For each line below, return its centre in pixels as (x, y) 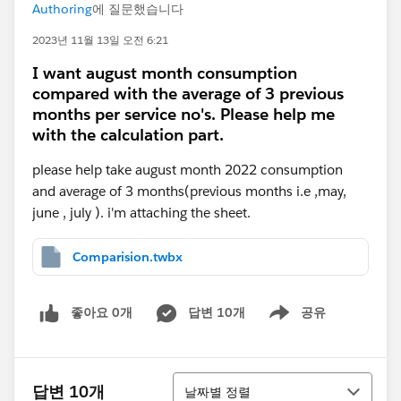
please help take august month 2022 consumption (188, 170)
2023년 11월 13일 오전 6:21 (100, 40)
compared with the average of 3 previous (188, 94)
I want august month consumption (165, 73)
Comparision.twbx (128, 257)
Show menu (290, 322)
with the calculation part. (128, 135)
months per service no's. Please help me (183, 114)
